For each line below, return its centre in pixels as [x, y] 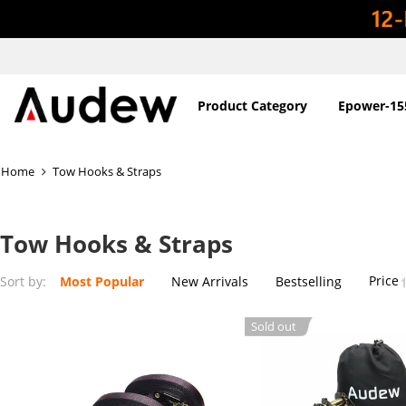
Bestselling [309, 281]
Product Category [252, 106]
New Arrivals [210, 281]
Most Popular [102, 281]
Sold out [273, 326]
